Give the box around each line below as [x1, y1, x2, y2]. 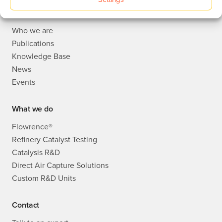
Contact [12, 199, 40, 211]
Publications [12, 38, 54, 49]
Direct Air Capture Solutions [12, 160, 109, 171]
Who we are [12, 25, 53, 36]
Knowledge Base [12, 51, 70, 62]
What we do [12, 103, 53, 114]
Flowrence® [12, 121, 53, 132]
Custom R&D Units [12, 172, 76, 184]
